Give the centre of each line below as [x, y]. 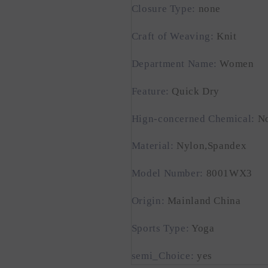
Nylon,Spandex [212, 146]
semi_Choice [161, 255]
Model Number [166, 173]
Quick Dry [196, 91]
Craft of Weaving [171, 36]
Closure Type [162, 9]
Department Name [173, 64]
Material [151, 146]
